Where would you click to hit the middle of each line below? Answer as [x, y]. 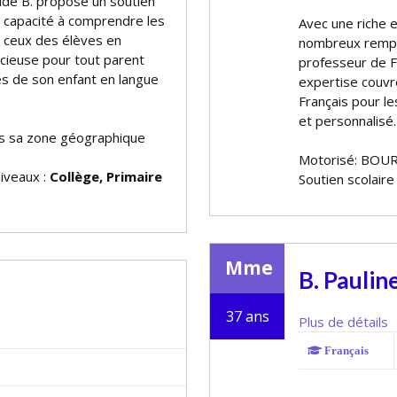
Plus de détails [343, 322]
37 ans [247, 316]
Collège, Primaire [106, 176]
